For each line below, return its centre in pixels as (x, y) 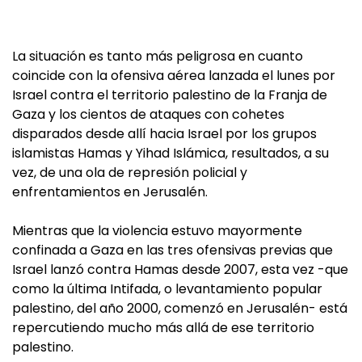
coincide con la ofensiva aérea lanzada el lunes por (174, 76)
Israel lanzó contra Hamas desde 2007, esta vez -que (180, 269)
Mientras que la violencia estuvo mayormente (157, 231)
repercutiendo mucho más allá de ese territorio (163, 328)
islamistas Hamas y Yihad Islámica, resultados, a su (170, 153)
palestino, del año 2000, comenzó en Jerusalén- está (180, 308)
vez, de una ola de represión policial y (130, 173)
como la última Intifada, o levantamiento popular (167, 289)
